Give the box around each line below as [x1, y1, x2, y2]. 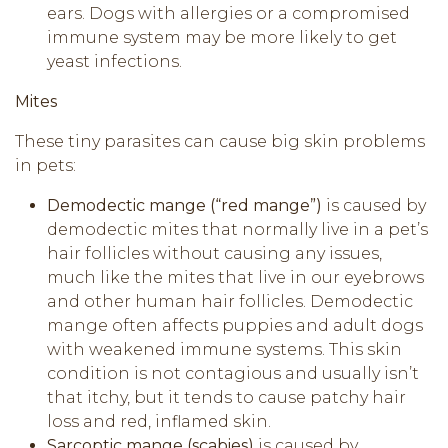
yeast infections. [47, 51, 182, 71]
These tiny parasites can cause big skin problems [15, 131, 425, 151]
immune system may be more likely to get [47, 27, 397, 47]
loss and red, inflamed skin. [47, 411, 271, 431]
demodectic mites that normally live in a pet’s [47, 219, 428, 239]
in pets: [15, 155, 76, 175]
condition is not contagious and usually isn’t [47, 363, 419, 383]
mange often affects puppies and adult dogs [47, 315, 423, 335]
